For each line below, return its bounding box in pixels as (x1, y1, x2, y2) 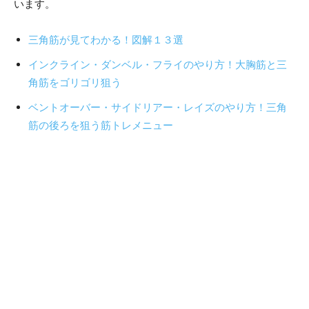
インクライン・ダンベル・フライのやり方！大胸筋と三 (28, 57, 287, 71)
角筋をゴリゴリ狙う (28, 75, 121, 89)
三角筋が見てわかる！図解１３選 (28, 32, 183, 46)
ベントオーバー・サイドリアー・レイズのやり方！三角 (28, 100, 287, 114)
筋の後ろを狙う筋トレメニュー (28, 118, 173, 132)
